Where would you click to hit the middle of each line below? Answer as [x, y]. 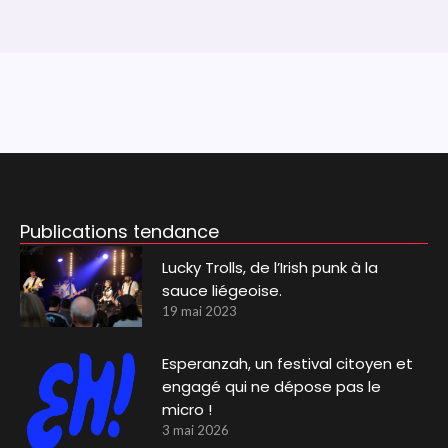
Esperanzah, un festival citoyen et [288, 364]
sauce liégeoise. [222, 290]
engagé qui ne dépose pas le [272, 387]
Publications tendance [119, 231]
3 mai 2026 [196, 430]
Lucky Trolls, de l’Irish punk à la [270, 267]
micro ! [187, 410]
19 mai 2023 [200, 310]
